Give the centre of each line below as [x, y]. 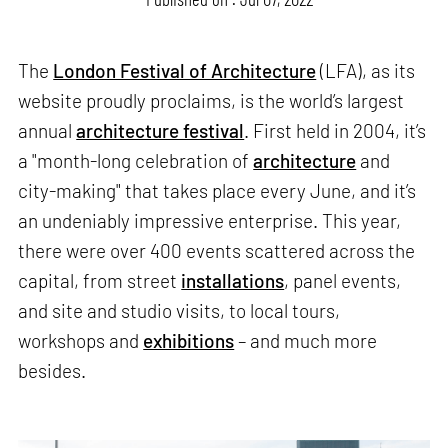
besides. [52, 371]
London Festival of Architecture [185, 71]
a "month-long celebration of [136, 161]
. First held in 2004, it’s [335, 131]
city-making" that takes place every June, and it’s [217, 191]
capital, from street [100, 281]
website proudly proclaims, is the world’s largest [211, 101]
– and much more [306, 341]
